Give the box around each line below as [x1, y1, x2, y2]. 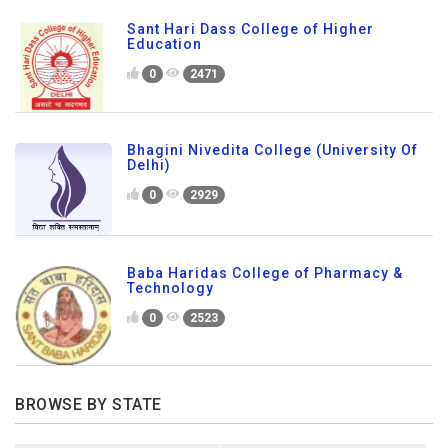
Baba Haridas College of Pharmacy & [127, 264, 403, 281]
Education [127, 36, 202, 53]
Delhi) [127, 156, 171, 173]
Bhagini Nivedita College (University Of [127, 141, 418, 158]
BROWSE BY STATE [15, 395, 162, 415]
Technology [127, 279, 214, 296]
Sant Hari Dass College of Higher [127, 21, 374, 38]
